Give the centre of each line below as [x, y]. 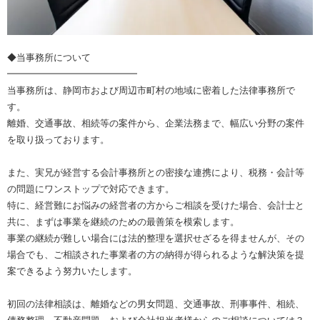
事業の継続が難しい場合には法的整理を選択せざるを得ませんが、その [156, 239]
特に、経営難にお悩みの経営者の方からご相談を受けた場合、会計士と [156, 206]
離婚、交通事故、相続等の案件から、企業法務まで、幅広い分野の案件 [156, 124]
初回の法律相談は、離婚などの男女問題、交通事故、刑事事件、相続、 [156, 304]
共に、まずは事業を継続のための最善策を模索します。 [123, 222]
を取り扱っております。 [58, 140]
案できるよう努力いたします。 [72, 271]
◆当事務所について [49, 58]
